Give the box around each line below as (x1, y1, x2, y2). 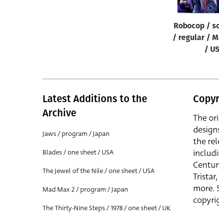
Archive (43, 107, 76, 119)
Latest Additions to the (43, 93, 147, 105)
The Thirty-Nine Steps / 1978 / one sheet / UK (43, 203, 171, 213)
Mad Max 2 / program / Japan (43, 185, 128, 194)
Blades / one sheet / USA (43, 148, 113, 157)
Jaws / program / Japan (43, 129, 109, 138)
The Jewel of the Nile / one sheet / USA (43, 166, 154, 175)
